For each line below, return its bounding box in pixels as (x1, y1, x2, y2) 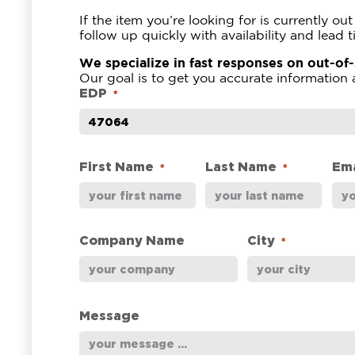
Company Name (79, 233, 185, 247)
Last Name (205, 159, 277, 174)
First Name (79, 159, 154, 174)
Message (79, 308, 139, 323)
